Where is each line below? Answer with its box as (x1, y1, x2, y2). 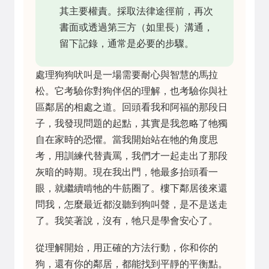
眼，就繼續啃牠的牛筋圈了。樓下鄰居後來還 (35, 183, 228, 193)
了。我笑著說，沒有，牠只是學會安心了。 (35, 215, 218, 226)
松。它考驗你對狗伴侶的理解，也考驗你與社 (35, 85, 228, 96)
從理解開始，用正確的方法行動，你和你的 (35, 242, 218, 253)
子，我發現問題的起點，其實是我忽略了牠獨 (35, 118, 228, 128)
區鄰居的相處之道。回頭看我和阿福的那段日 (35, 101, 228, 112)
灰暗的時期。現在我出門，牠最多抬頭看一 (35, 166, 218, 177)
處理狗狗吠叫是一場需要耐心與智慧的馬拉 (35, 69, 218, 80)
